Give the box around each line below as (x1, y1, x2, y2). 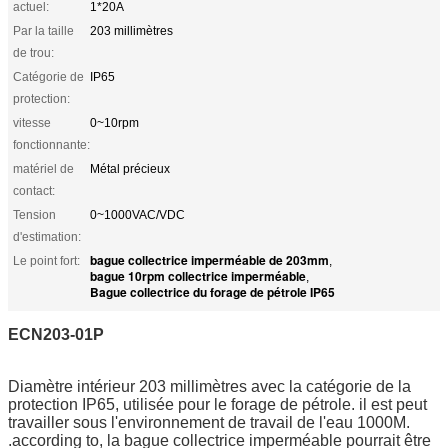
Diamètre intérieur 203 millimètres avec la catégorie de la (8, 377, 411, 395)
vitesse (13, 115, 51, 130)
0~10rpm (90, 115, 139, 130)
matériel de (13, 161, 74, 176)
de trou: (13, 45, 54, 60)
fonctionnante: (13, 137, 90, 152)
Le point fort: (13, 253, 80, 268)
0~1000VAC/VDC (90, 207, 185, 222)
